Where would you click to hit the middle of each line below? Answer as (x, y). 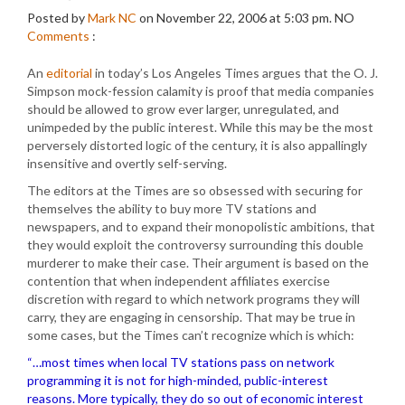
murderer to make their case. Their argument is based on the (198, 263)
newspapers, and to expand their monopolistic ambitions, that (201, 226)
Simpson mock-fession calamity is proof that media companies (201, 91)
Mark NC (112, 18)
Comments (58, 36)
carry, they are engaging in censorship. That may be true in (191, 317)
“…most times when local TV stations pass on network (181, 362)
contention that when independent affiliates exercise (179, 281)
